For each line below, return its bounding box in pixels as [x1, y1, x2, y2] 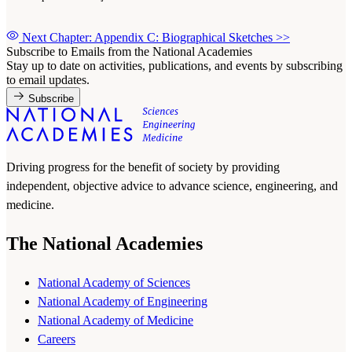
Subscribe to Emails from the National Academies [6, 45, 252, 59]
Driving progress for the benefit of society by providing [6, 160, 280, 174]
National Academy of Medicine [38, 313, 193, 328]
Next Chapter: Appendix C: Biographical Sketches [22, 31, 276, 45]
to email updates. [6, 73, 90, 87]
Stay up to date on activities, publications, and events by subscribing [6, 59, 343, 73]
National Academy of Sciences [38, 276, 190, 290]
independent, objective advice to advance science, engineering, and [6, 179, 338, 193]
